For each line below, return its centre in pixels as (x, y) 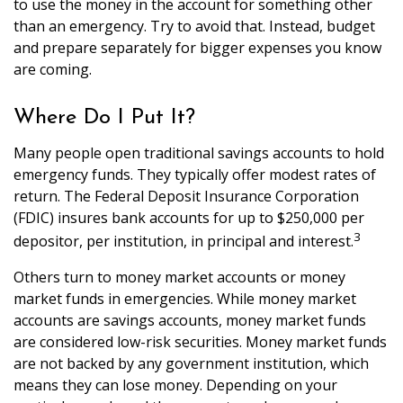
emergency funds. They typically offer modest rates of (195, 175)
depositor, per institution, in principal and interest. (184, 242)
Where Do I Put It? (104, 118)
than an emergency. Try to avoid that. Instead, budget (194, 27)
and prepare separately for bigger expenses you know (197, 48)
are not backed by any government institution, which (191, 363)
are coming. (53, 70)
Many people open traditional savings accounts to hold (199, 153)
